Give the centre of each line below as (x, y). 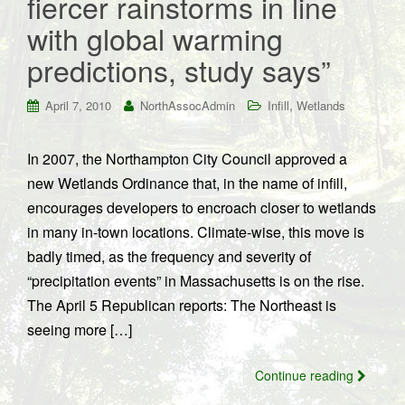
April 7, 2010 (78, 105)
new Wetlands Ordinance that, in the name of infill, (187, 183)
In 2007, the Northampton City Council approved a (187, 159)
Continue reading (306, 375)
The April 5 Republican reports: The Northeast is (182, 305)
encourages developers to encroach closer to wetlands (202, 207)
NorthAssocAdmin (188, 105)
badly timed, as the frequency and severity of (169, 256)
